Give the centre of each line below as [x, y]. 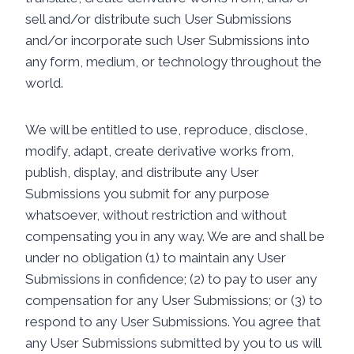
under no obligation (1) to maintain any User [156, 258]
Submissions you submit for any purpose [147, 194]
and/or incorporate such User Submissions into [168, 40]
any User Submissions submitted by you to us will [173, 343]
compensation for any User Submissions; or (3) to [174, 300]
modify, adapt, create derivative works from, [160, 151]
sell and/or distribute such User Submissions [158, 19]
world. [44, 83]
